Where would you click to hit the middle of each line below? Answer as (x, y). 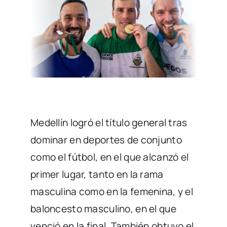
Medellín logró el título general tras (109, 122)
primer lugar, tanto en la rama (97, 174)
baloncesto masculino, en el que (103, 209)
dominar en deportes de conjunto (106, 140)
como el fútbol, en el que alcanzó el (109, 157)
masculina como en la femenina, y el (112, 191)
